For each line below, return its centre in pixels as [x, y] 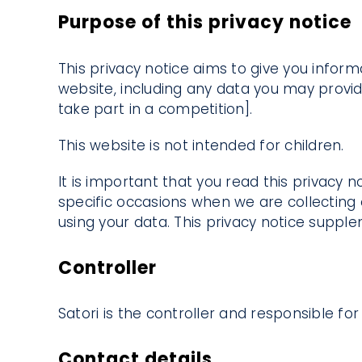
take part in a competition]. [155, 109]
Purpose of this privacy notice [204, 23]
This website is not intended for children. [201, 145]
